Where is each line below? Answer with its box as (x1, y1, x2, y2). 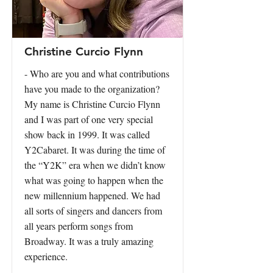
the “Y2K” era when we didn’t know (24, 158, 166, 171)
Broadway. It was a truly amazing (24, 235, 154, 247)
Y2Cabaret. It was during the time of (24, 143, 165, 156)
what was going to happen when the (24, 174, 163, 186)
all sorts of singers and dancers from (24, 204, 162, 217)
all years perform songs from (24, 219, 133, 232)
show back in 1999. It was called (24, 128, 150, 141)
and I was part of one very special (24, 113, 153, 126)
